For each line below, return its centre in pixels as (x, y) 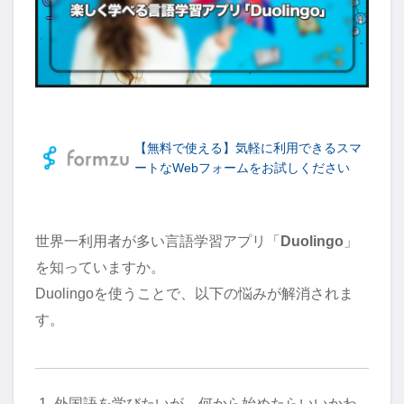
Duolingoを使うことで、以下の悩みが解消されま (194, 294)
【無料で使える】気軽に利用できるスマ (248, 148)
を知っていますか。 (100, 267)
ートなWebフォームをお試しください (242, 168)
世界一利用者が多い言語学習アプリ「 (158, 241)
